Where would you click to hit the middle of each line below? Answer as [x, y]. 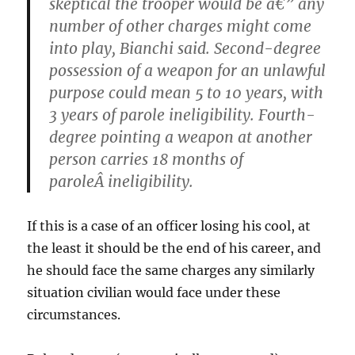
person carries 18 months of [147, 159]
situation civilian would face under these [154, 292]
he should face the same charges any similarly [171, 270]
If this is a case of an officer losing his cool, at [169, 225]
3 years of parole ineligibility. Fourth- [183, 115]
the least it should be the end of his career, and [174, 248]
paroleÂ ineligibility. [122, 181]
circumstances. [74, 314]
